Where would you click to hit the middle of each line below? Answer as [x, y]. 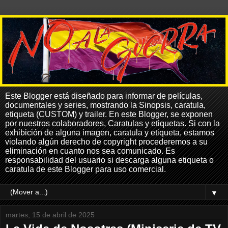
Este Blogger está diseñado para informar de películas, [104, 96]
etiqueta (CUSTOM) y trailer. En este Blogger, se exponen [109, 114]
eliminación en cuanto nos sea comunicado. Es [90, 151]
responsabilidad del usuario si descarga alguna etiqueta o [109, 160]
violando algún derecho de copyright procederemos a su [106, 141]
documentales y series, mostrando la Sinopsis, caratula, [105, 105]
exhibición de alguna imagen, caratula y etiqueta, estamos [110, 132]
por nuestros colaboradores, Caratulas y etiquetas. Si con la [112, 123]
